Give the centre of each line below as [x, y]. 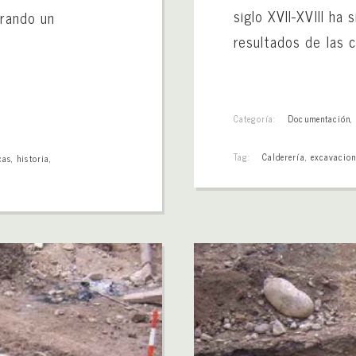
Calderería [284, 156]
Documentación [319, 118]
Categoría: [255, 118]
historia [33, 158]
